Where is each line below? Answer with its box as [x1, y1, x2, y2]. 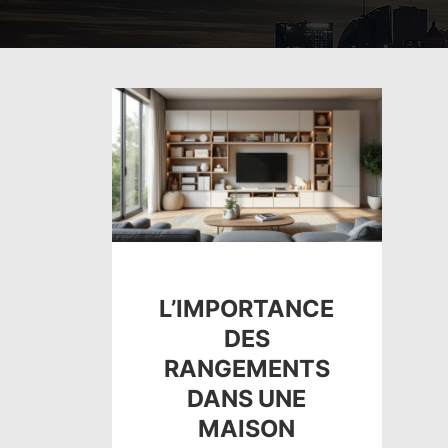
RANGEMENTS [163, 353, 330, 383]
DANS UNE [187, 383, 307, 413]
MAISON [198, 413, 296, 443]
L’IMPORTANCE [159, 293, 335, 323]
